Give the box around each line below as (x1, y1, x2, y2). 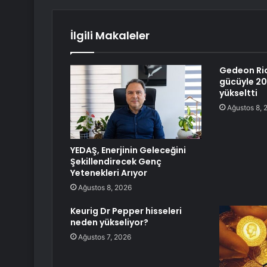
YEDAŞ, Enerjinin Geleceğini (70, 144, 186, 157)
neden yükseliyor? (70, 216, 148, 229)
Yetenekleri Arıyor (70, 167, 147, 179)
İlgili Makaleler (70, 28, 150, 44)
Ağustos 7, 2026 (78, 232, 131, 242)
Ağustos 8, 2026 (78, 183, 132, 193)
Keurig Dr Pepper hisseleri (70, 205, 182, 218)
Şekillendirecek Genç (70, 156, 162, 168)
